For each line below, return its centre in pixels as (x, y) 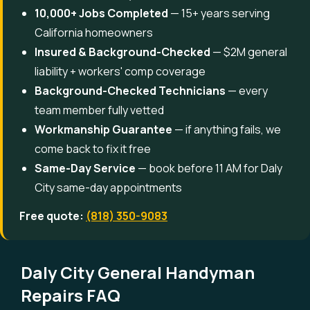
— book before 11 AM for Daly (209, 168)
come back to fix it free (93, 149)
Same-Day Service (85, 168)
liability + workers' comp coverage (120, 71)
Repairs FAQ (71, 295)
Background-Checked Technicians (130, 91)
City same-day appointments (108, 188)
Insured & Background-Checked (122, 52)
